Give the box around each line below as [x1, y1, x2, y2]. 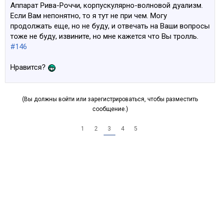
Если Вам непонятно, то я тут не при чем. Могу [10, 11, 167, 20]
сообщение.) [92, 106, 128, 112]
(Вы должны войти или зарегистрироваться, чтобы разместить [22, 96, 198, 103]
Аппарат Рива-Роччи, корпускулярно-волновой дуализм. [10, 1, 203, 10]
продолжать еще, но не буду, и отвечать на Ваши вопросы [10, 22, 210, 30]
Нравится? [10, 63, 48, 72]
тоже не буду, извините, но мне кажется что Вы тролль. [10, 32, 198, 41]
